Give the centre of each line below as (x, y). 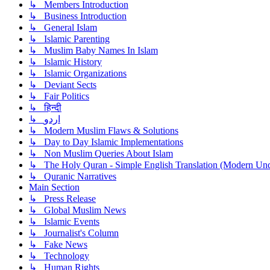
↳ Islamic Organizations (78, 74)
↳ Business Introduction (78, 16)
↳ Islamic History (65, 62)
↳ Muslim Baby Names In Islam (93, 51)
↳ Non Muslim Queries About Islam (101, 154)
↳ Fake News (58, 245)
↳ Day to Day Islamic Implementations (106, 142)
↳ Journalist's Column (74, 233)
